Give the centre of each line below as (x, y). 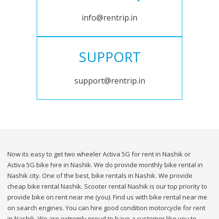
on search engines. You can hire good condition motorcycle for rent (106, 208)
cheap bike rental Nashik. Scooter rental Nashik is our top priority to (107, 186)
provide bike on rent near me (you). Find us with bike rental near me (107, 197)
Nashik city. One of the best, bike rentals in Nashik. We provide (100, 176)
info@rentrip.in (109, 18)
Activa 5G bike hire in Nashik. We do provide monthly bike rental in (105, 165)
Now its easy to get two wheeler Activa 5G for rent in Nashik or (99, 154)
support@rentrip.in (109, 81)
